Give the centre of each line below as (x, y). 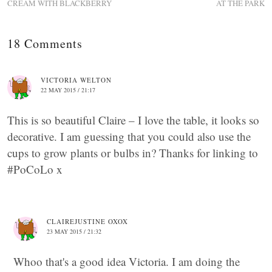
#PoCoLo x (35, 169)
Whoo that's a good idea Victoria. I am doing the (127, 261)
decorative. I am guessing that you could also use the (129, 136)
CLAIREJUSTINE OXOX (87, 221)
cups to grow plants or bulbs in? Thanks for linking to (133, 152)
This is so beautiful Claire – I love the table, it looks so (133, 120)
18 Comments (45, 43)
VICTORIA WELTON (76, 80)
